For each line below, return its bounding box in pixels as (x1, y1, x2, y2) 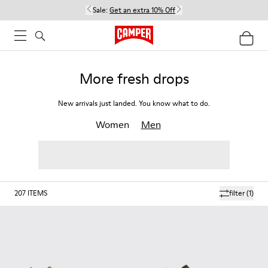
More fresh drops (79, 69, 189, 89)
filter (229, 188, 245, 198)
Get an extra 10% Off (109, 5, 175, 15)
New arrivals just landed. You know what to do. (58, 98, 210, 108)
